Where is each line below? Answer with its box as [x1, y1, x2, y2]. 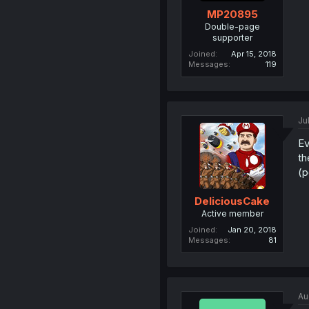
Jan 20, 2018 [227, 225, 277, 235]
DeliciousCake [195, 195, 270, 208]
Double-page [204, 21, 260, 32]
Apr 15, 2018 [230, 48, 277, 59]
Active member [201, 208, 263, 219]
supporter [212, 32, 252, 43]
